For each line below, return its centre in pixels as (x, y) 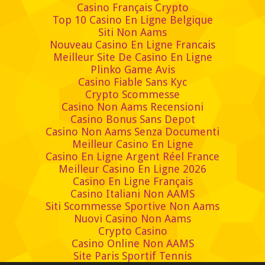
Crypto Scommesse (132, 95)
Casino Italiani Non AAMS (132, 194)
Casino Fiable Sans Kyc (132, 82)
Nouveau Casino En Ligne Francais (132, 45)
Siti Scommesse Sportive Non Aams (132, 206)
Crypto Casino (132, 231)
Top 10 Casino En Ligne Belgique (132, 20)
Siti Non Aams (132, 33)
